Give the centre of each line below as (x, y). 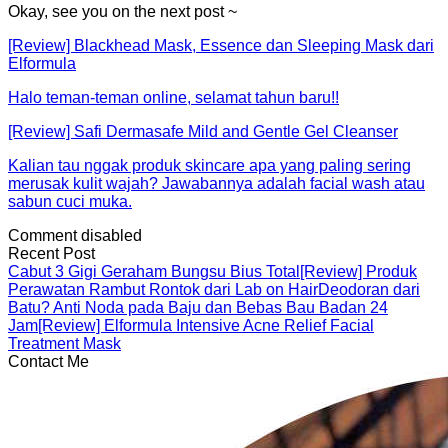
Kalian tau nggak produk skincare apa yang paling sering (209, 165)
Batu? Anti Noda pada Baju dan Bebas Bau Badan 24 (198, 307)
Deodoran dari (369, 289)
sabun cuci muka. (70, 201)
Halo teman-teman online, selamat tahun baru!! (173, 97)
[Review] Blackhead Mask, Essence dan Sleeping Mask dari (221, 45)
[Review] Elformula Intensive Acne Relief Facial (206, 325)
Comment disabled (75, 235)
